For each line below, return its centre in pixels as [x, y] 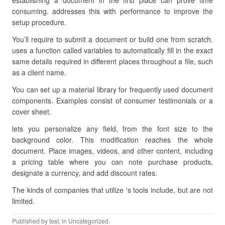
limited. [23, 201]
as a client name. [39, 72]
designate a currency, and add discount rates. [85, 173]
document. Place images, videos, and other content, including [113, 151]
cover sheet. [32, 111]
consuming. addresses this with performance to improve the [113, 11]
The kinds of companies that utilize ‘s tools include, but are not [113, 190]
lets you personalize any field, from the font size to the [113, 129]
